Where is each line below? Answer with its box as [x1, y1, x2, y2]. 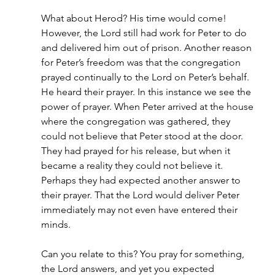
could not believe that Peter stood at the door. [41, 130, 246, 142]
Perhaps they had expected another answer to [41, 174, 243, 186]
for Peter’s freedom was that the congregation [41, 56, 243, 68]
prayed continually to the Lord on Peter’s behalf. [41, 71, 252, 83]
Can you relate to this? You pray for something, [41, 248, 247, 260]
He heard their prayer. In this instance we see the [41, 86, 254, 98]
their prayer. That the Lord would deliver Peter [41, 189, 242, 201]
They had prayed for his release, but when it [41, 145, 233, 157]
